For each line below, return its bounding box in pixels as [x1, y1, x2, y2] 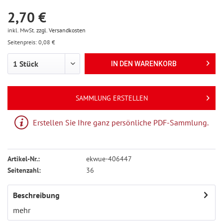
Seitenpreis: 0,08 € [7, 38, 55, 46]
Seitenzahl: [7, 166, 41, 175]
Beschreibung [13, 190, 60, 200]
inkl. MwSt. [7, 26, 36, 34]
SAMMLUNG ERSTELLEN [75, 94, 148, 103]
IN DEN [111, 60, 133, 68]
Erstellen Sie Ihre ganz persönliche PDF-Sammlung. [31, 117, 209, 127]
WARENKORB [134, 60, 177, 68]
